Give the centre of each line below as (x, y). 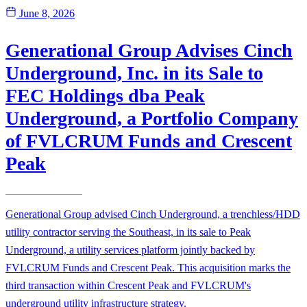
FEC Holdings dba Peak (105, 96)
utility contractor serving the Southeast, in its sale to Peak (128, 232)
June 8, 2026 (47, 14)
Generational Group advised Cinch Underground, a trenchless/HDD (153, 214)
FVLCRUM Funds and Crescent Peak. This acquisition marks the (148, 268)
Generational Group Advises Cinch (149, 51)
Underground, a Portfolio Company (152, 119)
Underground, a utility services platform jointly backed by (130, 250)
